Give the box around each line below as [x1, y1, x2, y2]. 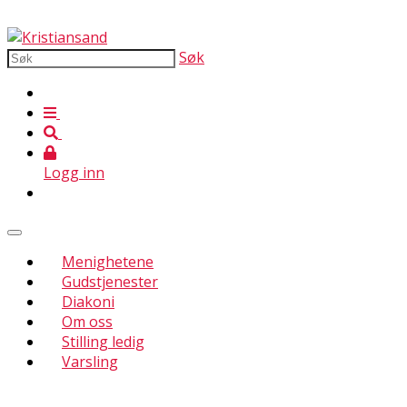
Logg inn [44, 163, 104, 183]
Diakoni [62, 292, 114, 312]
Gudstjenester [62, 272, 158, 292]
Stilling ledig [62, 332, 144, 352]
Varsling [62, 352, 118, 372]
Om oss [62, 312, 113, 332]
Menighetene [62, 252, 154, 272]
